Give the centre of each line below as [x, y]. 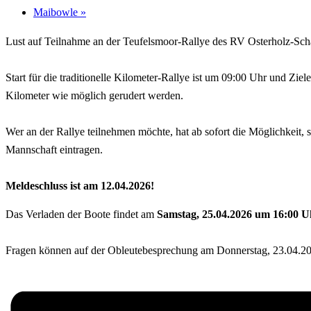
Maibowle [57, 12]
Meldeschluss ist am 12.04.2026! [88, 185]
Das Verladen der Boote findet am [81, 215]
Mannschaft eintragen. [54, 149]
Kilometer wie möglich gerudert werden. [94, 95]
